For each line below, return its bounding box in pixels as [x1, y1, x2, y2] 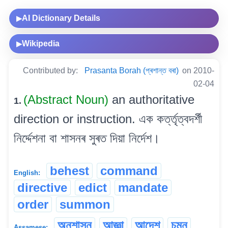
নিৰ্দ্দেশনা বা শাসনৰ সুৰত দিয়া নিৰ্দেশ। [14, 131, 160, 145]
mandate [118, 180, 168, 194]
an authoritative [112, 92, 194, 106]
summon [60, 197, 110, 211]
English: [14, 168, 40, 177]
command [100, 163, 158, 178]
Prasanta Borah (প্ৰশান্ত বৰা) [84, 66, 179, 75]
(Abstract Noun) [23, 92, 112, 106]
